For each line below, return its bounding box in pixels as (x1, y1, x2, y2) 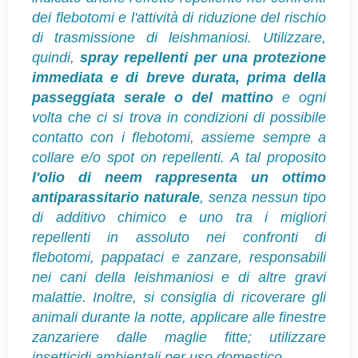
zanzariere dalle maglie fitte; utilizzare (32, 328, 326, 345)
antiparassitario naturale (32, 189, 200, 205)
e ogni (273, 89, 326, 105)
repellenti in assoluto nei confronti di (32, 229, 326, 245)
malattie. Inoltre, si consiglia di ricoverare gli (32, 288, 326, 305)
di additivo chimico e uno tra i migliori (32, 209, 326, 225)
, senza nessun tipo (200, 189, 326, 205)
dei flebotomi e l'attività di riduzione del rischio (32, 9, 326, 26)
